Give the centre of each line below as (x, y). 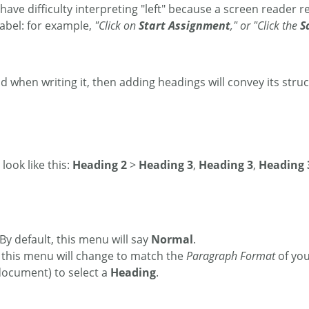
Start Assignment (185, 26)
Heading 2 (100, 165)
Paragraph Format (231, 256)
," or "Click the (265, 26)
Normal (172, 240)
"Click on (117, 26)
